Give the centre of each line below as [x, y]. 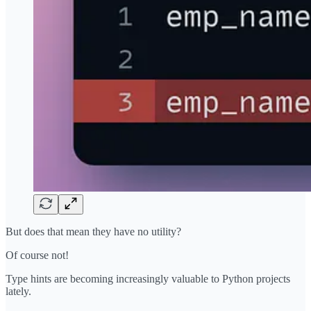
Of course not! [37, 255]
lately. [18, 291]
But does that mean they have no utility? [93, 231]
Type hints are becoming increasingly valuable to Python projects [148, 278]
